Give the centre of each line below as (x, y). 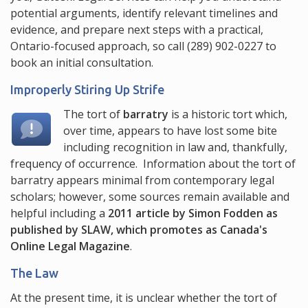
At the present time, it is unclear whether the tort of (144, 298)
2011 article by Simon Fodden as (193, 213)
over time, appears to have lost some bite (170, 131)
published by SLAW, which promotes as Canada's (139, 230)
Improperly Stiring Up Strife (87, 89)
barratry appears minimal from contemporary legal (142, 180)
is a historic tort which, (228, 114)
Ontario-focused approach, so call (99, 46)
